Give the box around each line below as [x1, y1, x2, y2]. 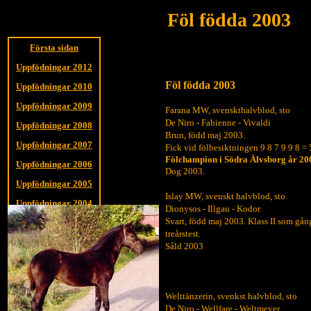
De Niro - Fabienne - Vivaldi [165, 117, 271, 128]
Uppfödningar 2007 [16, 140, 92, 150]
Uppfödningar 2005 [16, 178, 92, 189]
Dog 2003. [165, 166, 205, 176]
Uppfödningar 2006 [16, 159, 92, 169]
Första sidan [30, 42, 78, 53]
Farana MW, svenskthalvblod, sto [165, 105, 290, 115]
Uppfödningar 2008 [16, 120, 92, 131]
